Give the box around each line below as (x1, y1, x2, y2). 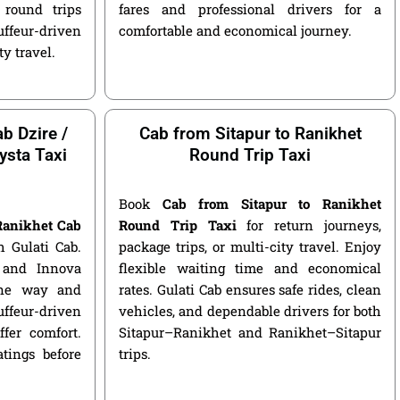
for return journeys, (236, 215, 382, 234)
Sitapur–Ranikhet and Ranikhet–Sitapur (119, 322, 381, 341)
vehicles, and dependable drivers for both (119, 301, 381, 320)
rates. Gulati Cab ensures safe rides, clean (119, 279, 381, 298)
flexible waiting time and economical (119, 258, 381, 277)
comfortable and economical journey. (119, 21, 352, 39)
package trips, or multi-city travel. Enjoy (119, 237, 381, 255)
